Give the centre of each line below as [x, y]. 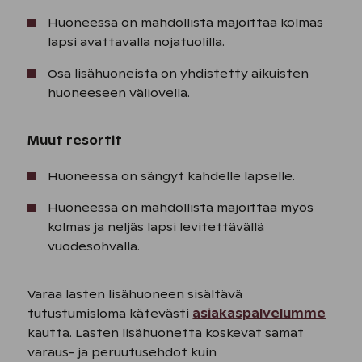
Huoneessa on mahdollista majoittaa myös [181, 208]
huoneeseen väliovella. [119, 93]
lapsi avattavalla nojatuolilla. [137, 42]
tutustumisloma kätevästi [110, 314]
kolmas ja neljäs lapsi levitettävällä [156, 227]
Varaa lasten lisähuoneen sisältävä [135, 295]
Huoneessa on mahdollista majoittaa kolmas [186, 23]
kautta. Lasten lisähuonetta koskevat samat [166, 333]
